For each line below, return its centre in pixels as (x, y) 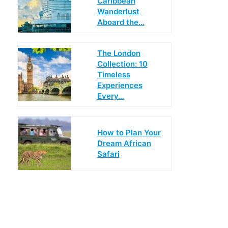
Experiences (120, 85)
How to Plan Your (129, 133)
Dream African (124, 143)
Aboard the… (121, 22)
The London (119, 53)
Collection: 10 (122, 64)
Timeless (113, 75)
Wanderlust (118, 11)
